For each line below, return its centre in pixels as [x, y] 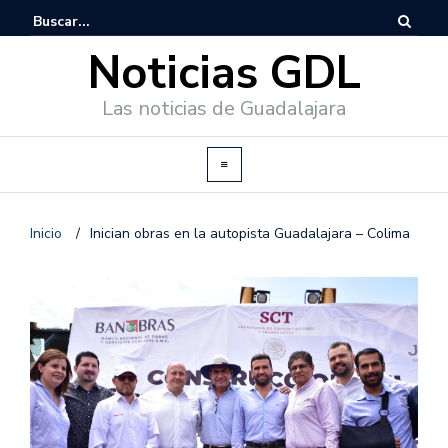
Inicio [48, 233]
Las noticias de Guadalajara [224, 108]
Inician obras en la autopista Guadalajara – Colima [250, 233]
